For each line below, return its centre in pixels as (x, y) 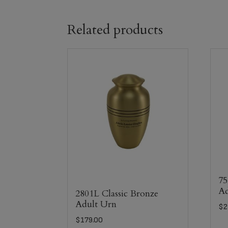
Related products (115, 30)
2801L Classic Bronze (117, 193)
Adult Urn (96, 204)
